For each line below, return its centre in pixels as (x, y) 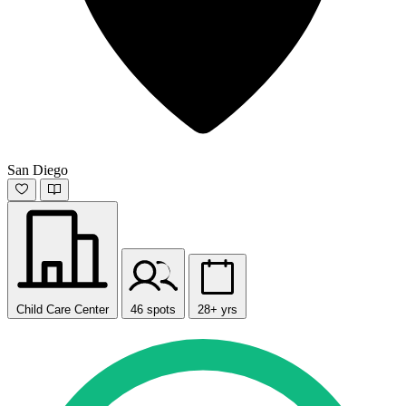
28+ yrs (217, 309)
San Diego (38, 170)
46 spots (153, 309)
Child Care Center (63, 309)
